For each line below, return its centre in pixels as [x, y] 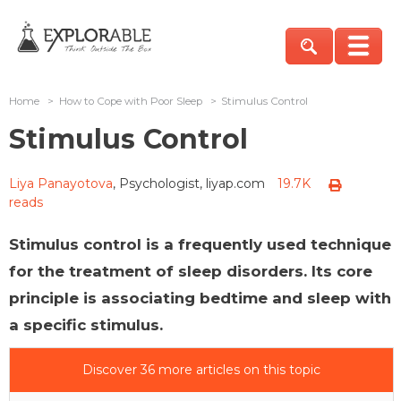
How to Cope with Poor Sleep [130, 101]
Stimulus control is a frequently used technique [200, 244]
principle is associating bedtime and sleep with [200, 298]
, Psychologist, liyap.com [189, 183]
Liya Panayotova [61, 183]
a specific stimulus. [86, 324]
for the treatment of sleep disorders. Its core [191, 271]
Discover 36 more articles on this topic [201, 369]
